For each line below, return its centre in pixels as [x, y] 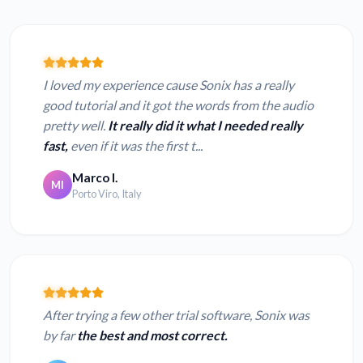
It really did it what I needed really [205, 125]
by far [60, 335]
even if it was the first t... [135, 145]
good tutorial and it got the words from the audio [178, 105]
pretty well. [75, 125]
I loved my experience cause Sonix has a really [169, 84]
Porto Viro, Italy [107, 193]
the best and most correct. [152, 335]
